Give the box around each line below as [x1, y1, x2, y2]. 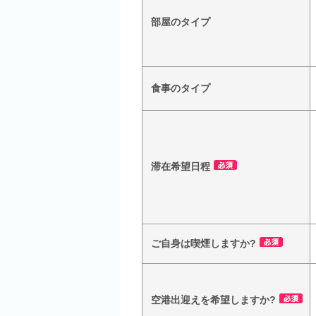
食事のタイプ [151, 83, 210, 94]
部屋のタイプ [151, 16, 210, 28]
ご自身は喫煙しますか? [151, 238, 256, 249]
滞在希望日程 [151, 161, 210, 172]
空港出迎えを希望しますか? [151, 294, 276, 305]
